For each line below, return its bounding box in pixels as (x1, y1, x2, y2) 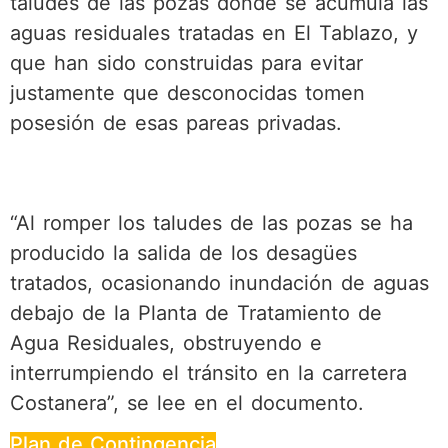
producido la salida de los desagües (10, 240, 357, 265)
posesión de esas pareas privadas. (10, 110, 342, 135)
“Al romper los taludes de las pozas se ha (10, 210, 413, 235)
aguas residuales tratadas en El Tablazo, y (10, 20, 418, 45)
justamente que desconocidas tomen (10, 80, 365, 105)
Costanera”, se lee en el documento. (10, 390, 364, 415)
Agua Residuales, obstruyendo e (10, 330, 322, 355)
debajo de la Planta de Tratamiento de (10, 300, 382, 325)
